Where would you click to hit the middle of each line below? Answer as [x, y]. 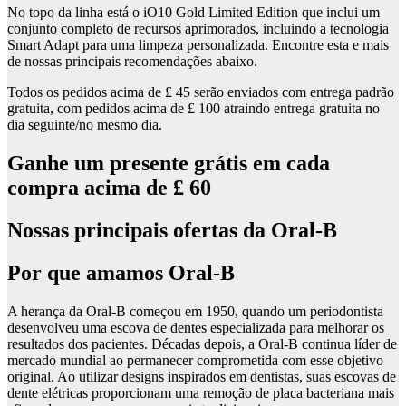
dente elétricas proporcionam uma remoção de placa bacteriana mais [201, 393]
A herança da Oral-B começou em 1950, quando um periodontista [195, 312]
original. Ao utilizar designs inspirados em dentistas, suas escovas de [202, 377]
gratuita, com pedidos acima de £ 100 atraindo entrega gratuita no [193, 109]
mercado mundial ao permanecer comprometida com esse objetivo [195, 361]
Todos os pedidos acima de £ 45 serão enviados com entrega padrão [201, 92]
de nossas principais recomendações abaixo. [132, 62]
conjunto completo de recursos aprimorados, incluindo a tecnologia [198, 29]
